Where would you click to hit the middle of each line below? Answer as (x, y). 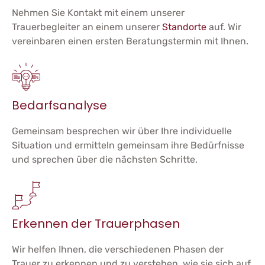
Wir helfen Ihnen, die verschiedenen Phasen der (118, 249)
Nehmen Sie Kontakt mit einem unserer (98, 12)
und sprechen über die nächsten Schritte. (105, 159)
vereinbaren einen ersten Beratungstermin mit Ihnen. (130, 41)
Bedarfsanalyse (59, 105)
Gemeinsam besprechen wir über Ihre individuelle (122, 131)
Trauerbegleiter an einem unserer (87, 27)
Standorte (184, 27)
